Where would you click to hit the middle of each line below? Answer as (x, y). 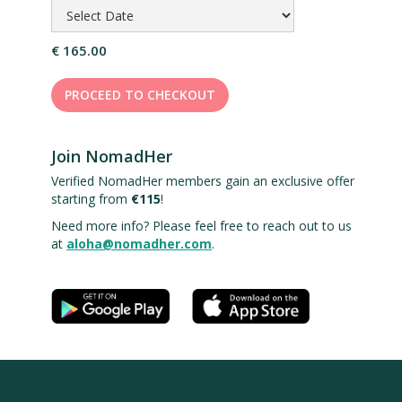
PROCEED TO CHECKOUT (140, 95)
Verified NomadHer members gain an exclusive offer (203, 181)
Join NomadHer (112, 156)
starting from (92, 199)
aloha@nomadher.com (140, 244)
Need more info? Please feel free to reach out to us (202, 226)
